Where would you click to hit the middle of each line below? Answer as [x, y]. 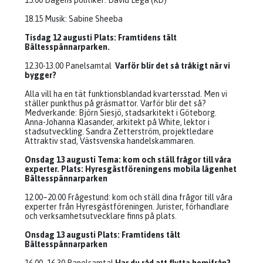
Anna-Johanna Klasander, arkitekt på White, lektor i [117, 122]
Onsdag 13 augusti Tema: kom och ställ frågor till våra [128, 160]
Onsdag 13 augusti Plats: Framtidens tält [102, 235]
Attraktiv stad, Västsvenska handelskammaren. [110, 141]
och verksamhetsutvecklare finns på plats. [101, 216]
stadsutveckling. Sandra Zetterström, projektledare [119, 131]
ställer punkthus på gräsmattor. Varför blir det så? [115, 103]
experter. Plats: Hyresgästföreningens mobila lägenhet [131, 169]
